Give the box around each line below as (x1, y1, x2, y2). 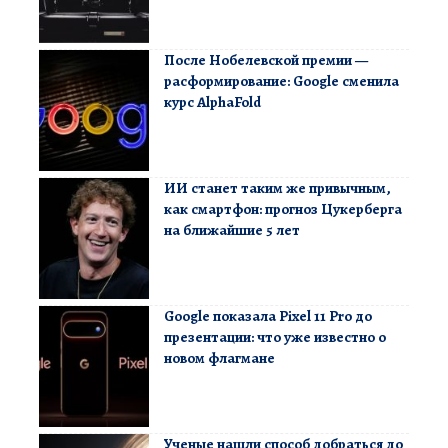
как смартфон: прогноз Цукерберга (164, 198, 402, 219)
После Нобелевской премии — (164, 49, 368, 70)
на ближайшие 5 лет (164, 219, 300, 240)
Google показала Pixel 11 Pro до (164, 305, 372, 326)
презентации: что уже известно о (164, 326, 386, 347)
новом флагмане (164, 347, 275, 368)
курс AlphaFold (164, 91, 261, 112)
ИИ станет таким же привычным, (164, 177, 391, 198)
